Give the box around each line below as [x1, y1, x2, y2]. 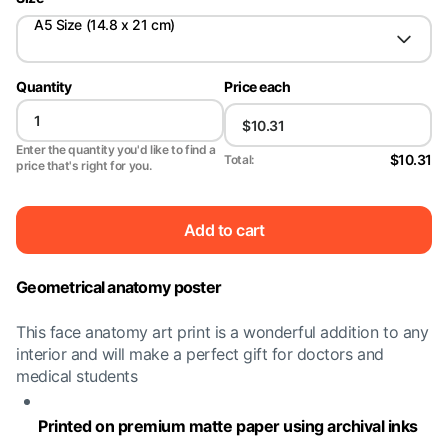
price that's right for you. [16, 158, 152, 173]
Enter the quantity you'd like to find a [16, 142, 216, 157]
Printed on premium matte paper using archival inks [38, 416, 418, 436]
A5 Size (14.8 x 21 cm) [34, 16, 175, 33]
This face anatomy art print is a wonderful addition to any [16, 322, 429, 342]
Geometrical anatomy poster [16, 277, 222, 297]
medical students [16, 366, 138, 386]
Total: [224, 151, 254, 167]
